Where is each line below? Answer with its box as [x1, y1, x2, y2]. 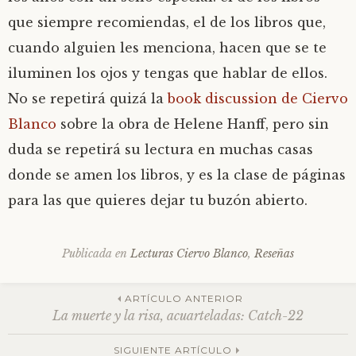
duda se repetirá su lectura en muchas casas [8, 141, 313, 157]
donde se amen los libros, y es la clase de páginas [8, 167, 346, 183]
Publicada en [62, 246, 130, 261]
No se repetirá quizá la [8, 91, 168, 106]
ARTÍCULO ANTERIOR [124, 292, 243, 304]
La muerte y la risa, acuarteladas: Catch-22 [52, 308, 304, 323]
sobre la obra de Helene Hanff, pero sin [60, 116, 329, 132]
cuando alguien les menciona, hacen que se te [8, 40, 327, 56]
